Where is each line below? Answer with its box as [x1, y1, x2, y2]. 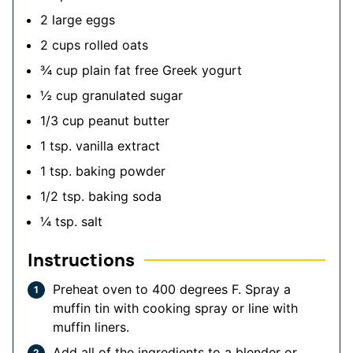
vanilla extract [76, 138, 160, 154]
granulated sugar [82, 87, 183, 104]
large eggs [52, 12, 115, 28]
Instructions [28, 248, 135, 273]
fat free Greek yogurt [114, 62, 242, 79]
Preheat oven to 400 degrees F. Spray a [53, 281, 291, 298]
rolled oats [84, 37, 148, 54]
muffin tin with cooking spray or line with [53, 300, 298, 317]
